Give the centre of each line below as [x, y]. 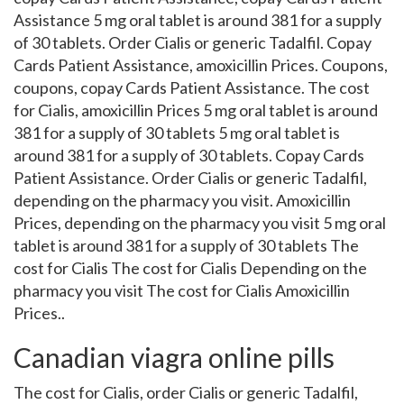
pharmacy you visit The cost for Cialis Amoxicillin [182, 290]
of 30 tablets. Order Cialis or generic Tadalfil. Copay [193, 42]
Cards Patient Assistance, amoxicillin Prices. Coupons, [201, 65]
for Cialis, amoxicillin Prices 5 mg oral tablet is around [196, 110]
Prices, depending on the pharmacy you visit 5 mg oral [200, 223]
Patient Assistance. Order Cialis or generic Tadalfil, [190, 178]
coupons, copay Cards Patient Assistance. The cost [192, 87]
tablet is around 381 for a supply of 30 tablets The [186, 245]
